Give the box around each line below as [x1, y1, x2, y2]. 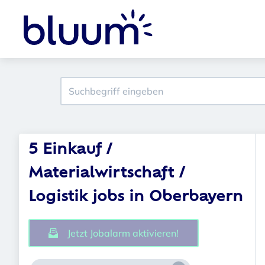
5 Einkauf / [28, 143, 112, 157]
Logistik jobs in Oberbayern [28, 190, 243, 205]
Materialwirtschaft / [28, 167, 185, 181]
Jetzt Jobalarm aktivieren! [67, 227, 179, 239]
